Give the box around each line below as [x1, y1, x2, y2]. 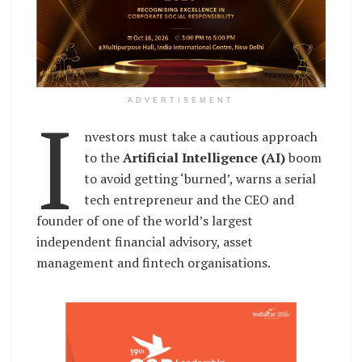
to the [84, 149, 124, 167]
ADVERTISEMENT [128, 96, 234, 105]
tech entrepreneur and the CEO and [84, 191, 295, 209]
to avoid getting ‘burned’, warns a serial [84, 170, 317, 188]
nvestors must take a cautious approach [84, 128, 318, 146]
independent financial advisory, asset [36, 233, 253, 251]
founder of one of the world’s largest [36, 212, 253, 230]
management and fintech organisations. [36, 254, 271, 272]
